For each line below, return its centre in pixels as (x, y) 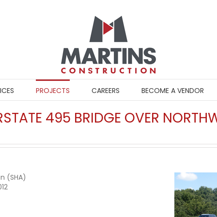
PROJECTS (53, 91)
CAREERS (105, 91)
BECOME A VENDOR (172, 91)
